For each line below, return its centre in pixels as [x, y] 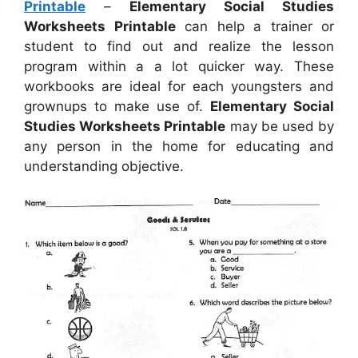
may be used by [280, 126]
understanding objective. [104, 166]
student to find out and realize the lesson [179, 46]
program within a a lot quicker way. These [179, 66]
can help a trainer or [255, 26]
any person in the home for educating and [179, 146]
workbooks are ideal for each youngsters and [179, 86]
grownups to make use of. [117, 106]
